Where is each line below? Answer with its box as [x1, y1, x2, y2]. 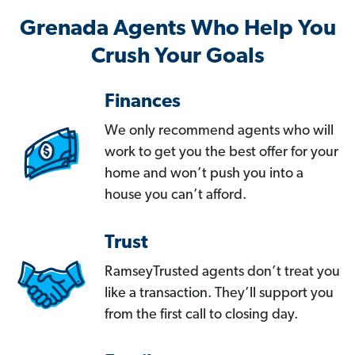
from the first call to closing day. [105, 307, 298, 323]
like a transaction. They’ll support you [105, 286, 334, 302]
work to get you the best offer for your [105, 145, 338, 161]
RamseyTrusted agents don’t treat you [105, 265, 340, 281]
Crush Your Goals [90, 46, 265, 69]
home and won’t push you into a [105, 166, 303, 182]
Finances [105, 93, 181, 113]
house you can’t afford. [105, 188, 246, 204]
